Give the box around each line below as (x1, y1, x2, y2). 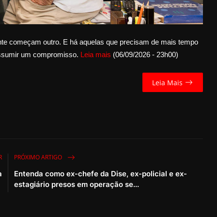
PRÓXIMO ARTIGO (14, 153, 64, 161)
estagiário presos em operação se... (14, 180, 139, 189)
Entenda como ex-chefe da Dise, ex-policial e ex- (14, 169, 187, 179)
